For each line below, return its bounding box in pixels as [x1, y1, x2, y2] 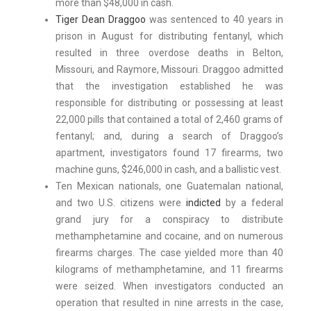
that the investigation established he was [56, 81, 283, 92]
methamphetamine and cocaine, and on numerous [56, 230, 283, 242]
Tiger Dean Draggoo [56, 14, 146, 26]
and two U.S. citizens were [56, 197, 186, 209]
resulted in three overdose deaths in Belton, [56, 47, 283, 59]
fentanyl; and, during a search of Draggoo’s [56, 131, 283, 142]
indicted [186, 197, 221, 209]
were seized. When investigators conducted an [56, 280, 283, 292]
